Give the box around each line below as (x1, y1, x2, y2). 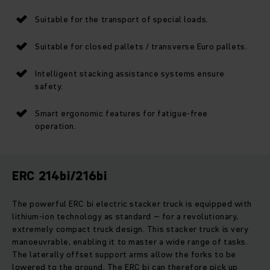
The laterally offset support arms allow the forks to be (12, 248, 236, 260)
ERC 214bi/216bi (12, 167, 107, 184)
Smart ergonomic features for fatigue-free (35, 107, 208, 119)
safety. (35, 80, 63, 92)
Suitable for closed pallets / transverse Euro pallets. (35, 40, 248, 52)
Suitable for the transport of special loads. (35, 13, 209, 25)
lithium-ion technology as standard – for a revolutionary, (12, 210, 239, 222)
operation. (35, 119, 77, 132)
